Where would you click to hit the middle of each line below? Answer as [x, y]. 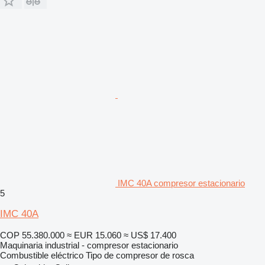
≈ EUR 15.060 [94, 235]
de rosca [177, 255]
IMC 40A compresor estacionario [181, 183]
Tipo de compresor [122, 255]
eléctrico [67, 255]
